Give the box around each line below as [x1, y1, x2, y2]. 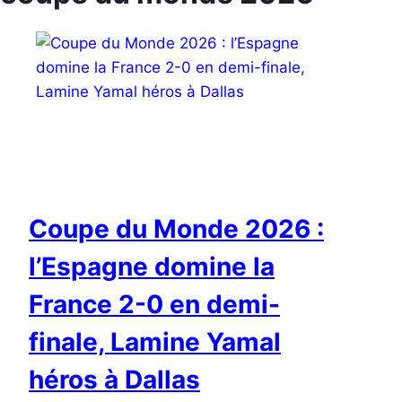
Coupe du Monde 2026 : [29, 214, 324, 245]
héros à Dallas [29, 364, 200, 396]
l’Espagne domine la [29, 251, 275, 283]
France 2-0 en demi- [29, 289, 280, 320]
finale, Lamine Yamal [29, 327, 281, 358]
